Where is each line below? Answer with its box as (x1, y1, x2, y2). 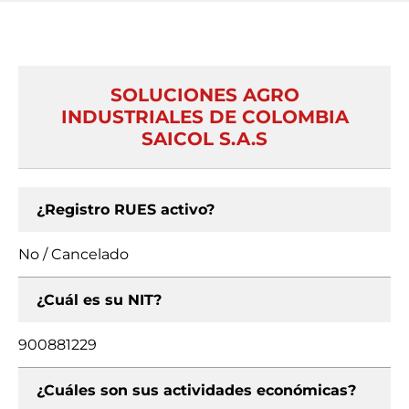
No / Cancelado (18, 246, 129, 263)
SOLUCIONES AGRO (110, 84, 299, 106)
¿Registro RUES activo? (37, 201, 215, 218)
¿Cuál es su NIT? (37, 291, 162, 309)
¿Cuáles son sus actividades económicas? (37, 382, 356, 399)
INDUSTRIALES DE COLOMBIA (60, 106, 349, 128)
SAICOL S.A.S (142, 128, 267, 150)
